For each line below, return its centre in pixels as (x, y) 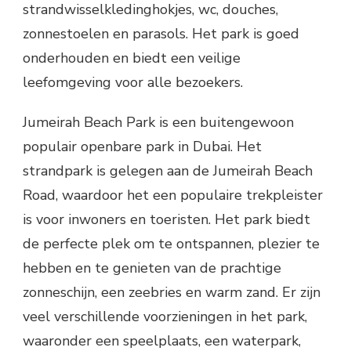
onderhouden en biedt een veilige (132, 58)
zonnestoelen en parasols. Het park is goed (161, 33)
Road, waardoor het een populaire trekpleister (173, 195)
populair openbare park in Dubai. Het (142, 146)
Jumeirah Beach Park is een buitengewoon (158, 122)
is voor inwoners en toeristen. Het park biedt (166, 219)
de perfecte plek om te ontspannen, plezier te (171, 243)
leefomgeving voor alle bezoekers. (133, 82)
